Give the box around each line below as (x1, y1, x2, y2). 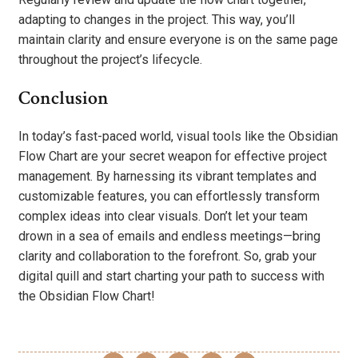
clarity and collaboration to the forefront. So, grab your (18, 248, 316, 264)
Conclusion (18, 86, 109, 110)
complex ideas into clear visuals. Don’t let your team (18, 208, 308, 224)
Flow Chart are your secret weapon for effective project (18, 148, 327, 164)
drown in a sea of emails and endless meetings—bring (18, 228, 320, 244)
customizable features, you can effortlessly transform (18, 188, 320, 204)
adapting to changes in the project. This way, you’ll (18, 12, 295, 28)
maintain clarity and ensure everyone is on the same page (18, 32, 338, 48)
